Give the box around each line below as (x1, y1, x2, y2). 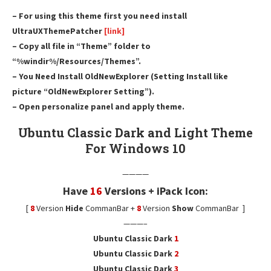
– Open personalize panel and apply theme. (12, 101, 184, 113)
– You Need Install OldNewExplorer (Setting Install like (12, 71, 228, 82)
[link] (102, 25, 125, 37)
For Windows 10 (85, 140, 186, 157)
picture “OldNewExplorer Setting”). (12, 86, 154, 97)
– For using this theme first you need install (12, 10, 187, 22)
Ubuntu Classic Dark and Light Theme (18, 125, 253, 141)
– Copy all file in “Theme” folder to (12, 41, 151, 52)
